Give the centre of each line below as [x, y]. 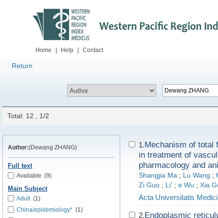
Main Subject [27, 189]
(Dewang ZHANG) [53, 147]
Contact [93, 50]
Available [29, 176]
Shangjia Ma [158, 175]
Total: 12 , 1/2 [28, 116]
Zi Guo [149, 185]
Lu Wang [197, 175]
